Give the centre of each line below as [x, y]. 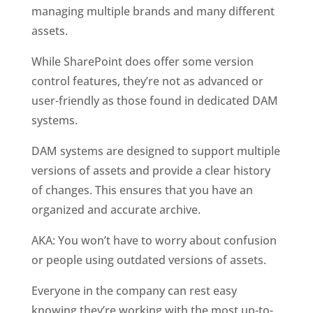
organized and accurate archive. [117, 209]
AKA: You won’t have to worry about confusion [154, 240]
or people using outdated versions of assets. [150, 260]
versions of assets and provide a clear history [151, 170]
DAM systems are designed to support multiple [155, 151]
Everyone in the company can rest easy [134, 290]
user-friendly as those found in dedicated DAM [154, 100]
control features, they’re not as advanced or [147, 81]
